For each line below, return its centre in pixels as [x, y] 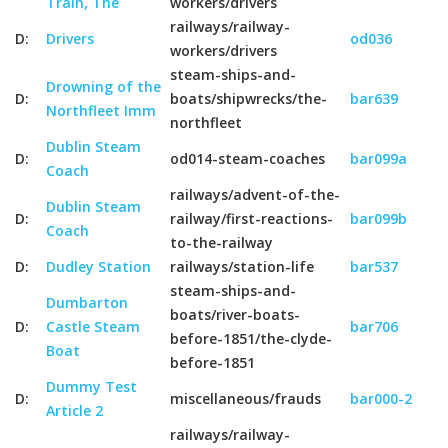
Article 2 [74, 410]
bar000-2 [381, 398]
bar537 [374, 266]
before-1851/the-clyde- [251, 338]
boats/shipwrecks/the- [248, 98]
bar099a [378, 158]
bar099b [378, 218]
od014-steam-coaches [247, 158]
